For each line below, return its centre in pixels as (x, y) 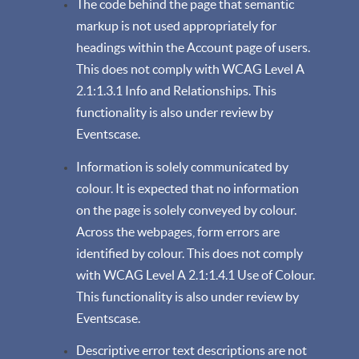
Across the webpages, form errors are (178, 231)
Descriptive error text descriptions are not (192, 350)
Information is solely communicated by (182, 166)
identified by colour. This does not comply (190, 253)
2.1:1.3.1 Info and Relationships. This (176, 91)
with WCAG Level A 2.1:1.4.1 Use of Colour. (196, 274)
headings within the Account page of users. (193, 47)
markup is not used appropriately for (176, 26)
